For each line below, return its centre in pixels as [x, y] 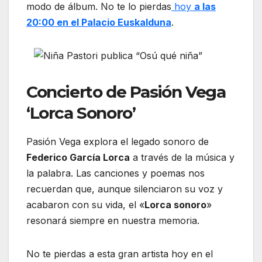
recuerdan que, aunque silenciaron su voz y [125, 189]
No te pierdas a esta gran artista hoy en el [120, 254]
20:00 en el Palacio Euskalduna [99, 22]
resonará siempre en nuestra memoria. [114, 220]
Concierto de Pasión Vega [126, 92]
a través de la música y [182, 157]
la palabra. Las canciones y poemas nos [116, 173]
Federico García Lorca [78, 157]
